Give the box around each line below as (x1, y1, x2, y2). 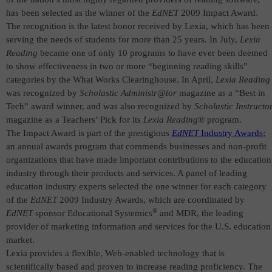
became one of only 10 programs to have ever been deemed (38, 48, 268, 58)
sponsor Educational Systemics (33, 208, 152, 218)
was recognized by (6, 88, 80, 98)
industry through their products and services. (6, 168, 177, 178)
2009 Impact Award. (178, 8, 258, 18)
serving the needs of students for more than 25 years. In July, (6, 35, 240, 44)
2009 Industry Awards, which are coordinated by (57, 195, 245, 205)
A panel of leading (177, 168, 247, 178)
